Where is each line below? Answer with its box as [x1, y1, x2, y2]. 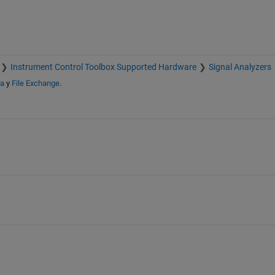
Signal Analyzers [208, 62, 271, 72]
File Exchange [11, 79, 60, 88]
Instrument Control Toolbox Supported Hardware [10, 62, 196, 72]
